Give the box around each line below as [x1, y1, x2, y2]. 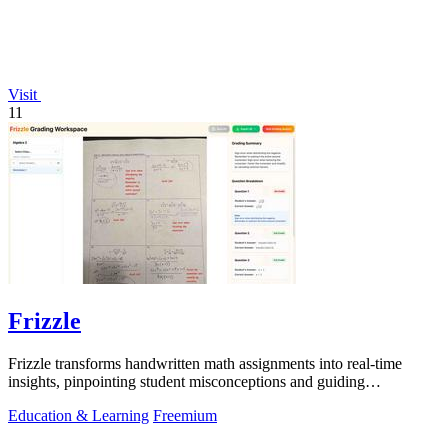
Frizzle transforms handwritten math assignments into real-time [8, 354, 402, 372]
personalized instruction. [8, 390, 161, 408]
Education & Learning [8, 406, 149, 424]
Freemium [153, 406, 217, 424]
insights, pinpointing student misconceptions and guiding [8, 372, 365, 390]
